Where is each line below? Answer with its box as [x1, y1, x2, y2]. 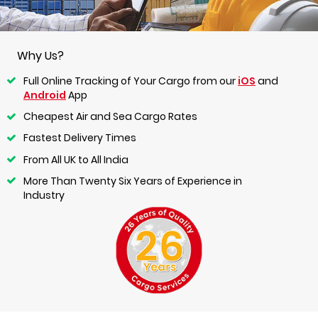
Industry [23, 187, 65, 202]
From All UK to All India [23, 152, 128, 167]
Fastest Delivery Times [23, 131, 136, 146]
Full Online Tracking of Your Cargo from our [23, 74, 238, 89]
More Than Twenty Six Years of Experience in [23, 173, 242, 188]
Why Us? [17, 48, 64, 65]
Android [23, 88, 66, 103]
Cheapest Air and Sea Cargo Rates [23, 109, 197, 124]
